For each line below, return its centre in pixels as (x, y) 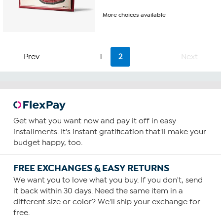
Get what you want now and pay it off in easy (94, 121)
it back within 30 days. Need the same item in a (98, 191)
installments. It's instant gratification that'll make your (110, 131)
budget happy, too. (48, 142)
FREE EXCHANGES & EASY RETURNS (91, 168)
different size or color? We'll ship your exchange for (107, 202)
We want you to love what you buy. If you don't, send (108, 180)
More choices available (134, 15)
